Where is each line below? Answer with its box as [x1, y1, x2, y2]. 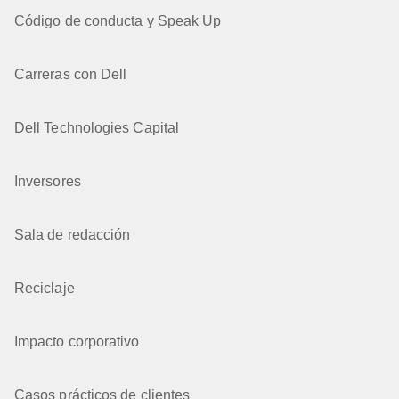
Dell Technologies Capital [14, 120, 179, 135]
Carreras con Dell [14, 67, 127, 82]
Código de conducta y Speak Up [14, 13, 222, 28]
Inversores [14, 174, 81, 189]
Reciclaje [14, 281, 75, 296]
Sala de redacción [14, 227, 131, 242]
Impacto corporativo [14, 334, 140, 349]
